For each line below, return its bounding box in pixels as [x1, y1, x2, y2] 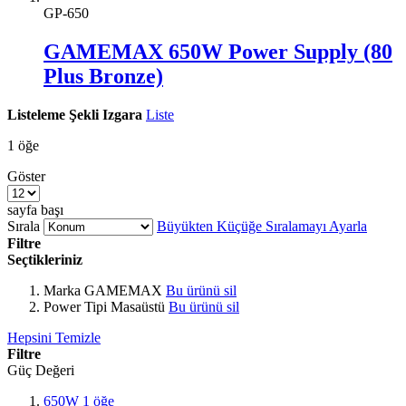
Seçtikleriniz [7, 251, 82, 267]
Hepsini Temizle [7, 329, 101, 345]
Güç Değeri [7, 362, 74, 378]
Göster [7, 168, 45, 184]
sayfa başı [7, 201, 63, 217]
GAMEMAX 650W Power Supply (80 [43, 39, 392, 63]
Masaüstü [111, 298, 165, 314]
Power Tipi [43, 298, 107, 314]
